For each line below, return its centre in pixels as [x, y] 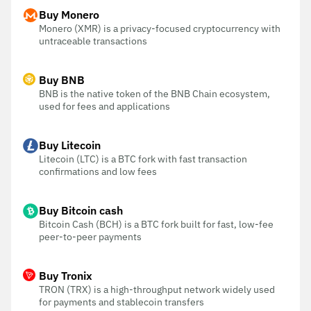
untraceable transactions [93, 41]
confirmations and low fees [98, 171]
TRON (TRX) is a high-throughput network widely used [157, 289]
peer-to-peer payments [90, 237]
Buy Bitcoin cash [81, 210]
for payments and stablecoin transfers [121, 302]
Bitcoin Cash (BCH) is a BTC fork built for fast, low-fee [156, 224]
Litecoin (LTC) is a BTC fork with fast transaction [143, 159]
